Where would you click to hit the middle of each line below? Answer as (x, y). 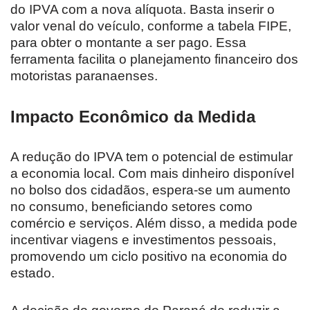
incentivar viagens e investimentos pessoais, (143, 239)
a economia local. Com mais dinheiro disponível (152, 173)
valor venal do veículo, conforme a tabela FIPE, (151, 26)
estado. (33, 273)
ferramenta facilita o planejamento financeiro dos (154, 59)
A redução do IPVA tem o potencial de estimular (152, 156)
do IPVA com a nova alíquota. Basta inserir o (143, 9)
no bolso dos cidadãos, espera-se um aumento (151, 190)
